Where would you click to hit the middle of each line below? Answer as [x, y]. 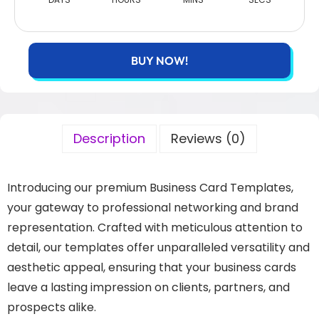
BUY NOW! [159, 61]
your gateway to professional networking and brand [153, 208]
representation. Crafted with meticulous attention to [155, 228]
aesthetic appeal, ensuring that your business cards [152, 267]
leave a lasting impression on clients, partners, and [148, 287]
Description [109, 138]
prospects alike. [52, 307]
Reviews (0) [208, 138]
